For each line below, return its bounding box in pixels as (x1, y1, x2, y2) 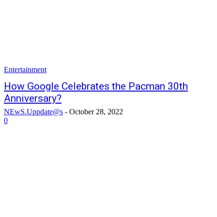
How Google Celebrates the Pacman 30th (4, 80, 188, 92)
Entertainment (4, 65, 46, 74)
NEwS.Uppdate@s (4, 108, 63, 116)
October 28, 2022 (69, 108, 123, 116)
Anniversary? (4, 93, 62, 104)
